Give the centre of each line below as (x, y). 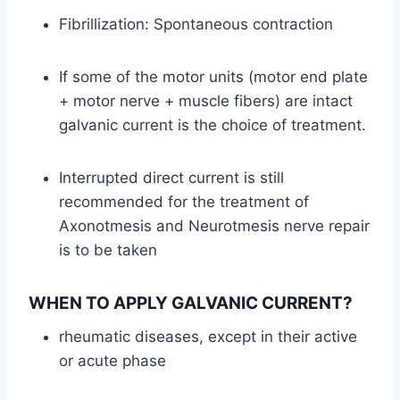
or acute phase (112, 360)
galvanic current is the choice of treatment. (212, 125)
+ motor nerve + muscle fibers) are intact (206, 101)
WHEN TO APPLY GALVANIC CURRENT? (191, 304)
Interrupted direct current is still (171, 178)
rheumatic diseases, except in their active (208, 336)
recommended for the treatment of (184, 202)
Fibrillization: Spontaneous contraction (196, 25)
